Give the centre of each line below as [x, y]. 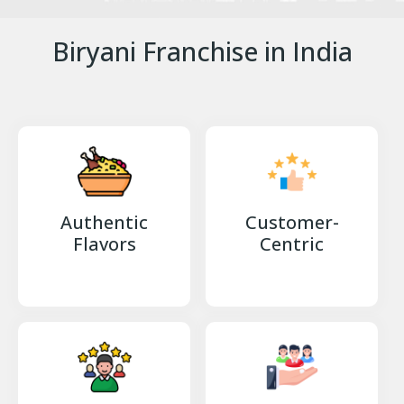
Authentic [105, 223]
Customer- [292, 223]
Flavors [104, 244]
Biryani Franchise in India [202, 50]
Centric [292, 244]
